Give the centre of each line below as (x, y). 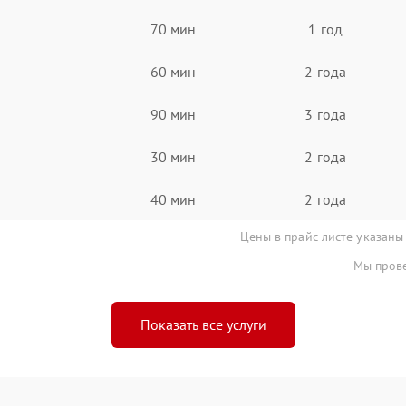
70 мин (173, 29)
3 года (325, 114)
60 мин (173, 71)
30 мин (173, 156)
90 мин (173, 114)
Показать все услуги (203, 324)
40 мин (173, 199)
